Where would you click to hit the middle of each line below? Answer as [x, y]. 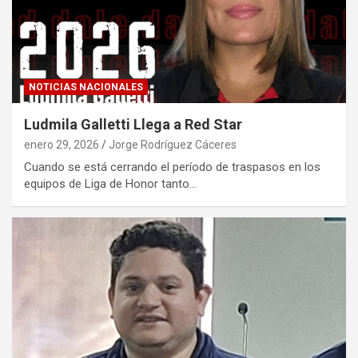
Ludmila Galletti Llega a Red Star [133, 124]
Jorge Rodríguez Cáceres [173, 144]
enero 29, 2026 [62, 144]
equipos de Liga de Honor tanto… [110, 183]
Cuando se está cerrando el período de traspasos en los [172, 167]
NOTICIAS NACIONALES [86, 87]
